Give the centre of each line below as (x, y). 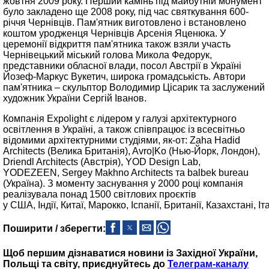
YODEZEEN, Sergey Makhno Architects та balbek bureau (126, 173)
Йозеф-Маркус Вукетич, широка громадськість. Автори (124, 77)
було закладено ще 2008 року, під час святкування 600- (126, 12)
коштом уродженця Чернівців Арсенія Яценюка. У (114, 33)
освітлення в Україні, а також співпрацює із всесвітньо (124, 129)
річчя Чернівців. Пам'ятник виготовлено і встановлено (125, 23)
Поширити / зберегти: (54, 228)
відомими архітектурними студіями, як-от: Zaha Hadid (122, 140)
